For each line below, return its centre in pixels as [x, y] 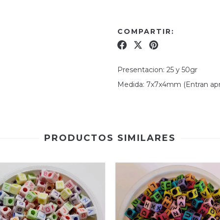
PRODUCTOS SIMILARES [110, 138]
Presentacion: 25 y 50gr [157, 69]
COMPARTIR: [146, 31]
